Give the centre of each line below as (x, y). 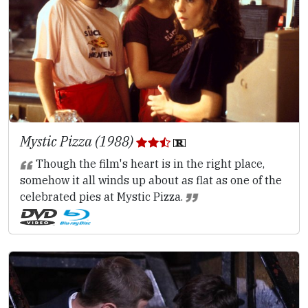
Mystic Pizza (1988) (78, 141)
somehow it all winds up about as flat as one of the (151, 180)
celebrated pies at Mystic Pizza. (103, 196)
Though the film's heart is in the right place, (148, 163)
